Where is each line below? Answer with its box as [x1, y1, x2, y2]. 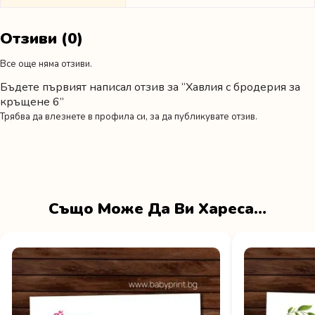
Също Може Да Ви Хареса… [49, 198, 266, 219]
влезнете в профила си [45, 110, 146, 123]
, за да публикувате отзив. [146, 110, 257, 123]
